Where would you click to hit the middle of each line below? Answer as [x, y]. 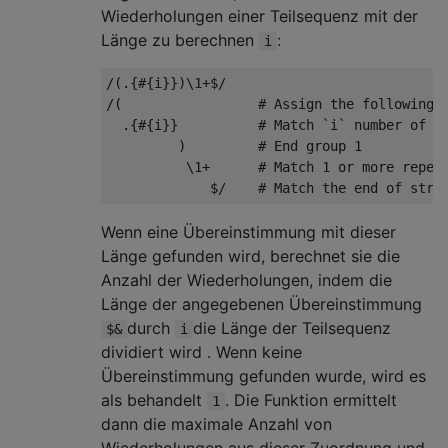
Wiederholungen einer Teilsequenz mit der [259, 16]
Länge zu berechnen [180, 40]
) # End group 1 [234, 146]
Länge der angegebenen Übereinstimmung [261, 304]
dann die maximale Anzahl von [216, 424]
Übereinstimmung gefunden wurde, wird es [263, 376]
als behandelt [154, 400]
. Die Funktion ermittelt [311, 400]
